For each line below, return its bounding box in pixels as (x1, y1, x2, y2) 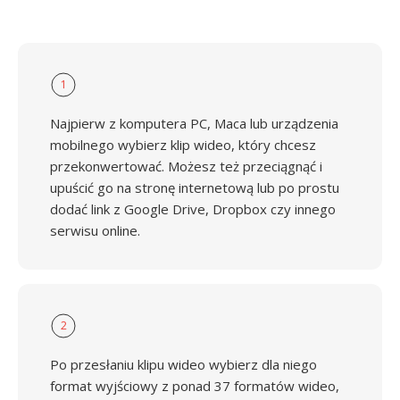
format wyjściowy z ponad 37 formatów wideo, (50, 377, 339, 395)
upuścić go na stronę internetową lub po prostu (50, 179, 339, 196)
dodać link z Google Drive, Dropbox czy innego (50, 200, 336, 218)
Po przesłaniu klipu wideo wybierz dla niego (50, 355, 317, 373)
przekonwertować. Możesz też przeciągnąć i (50, 157, 322, 175)
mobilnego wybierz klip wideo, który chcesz (50, 136, 316, 154)
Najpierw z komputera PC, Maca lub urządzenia (50, 114, 338, 132)
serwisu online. (50, 221, 140, 239)
